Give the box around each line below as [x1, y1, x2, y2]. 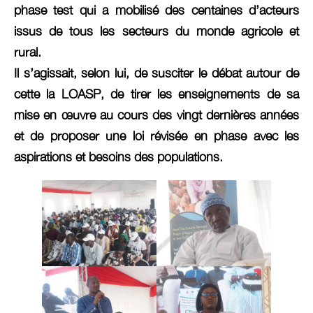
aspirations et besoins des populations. [14, 149, 223, 164]
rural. [14, 44, 41, 59]
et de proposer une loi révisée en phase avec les [14, 128, 299, 143]
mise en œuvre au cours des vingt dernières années [14, 107, 299, 122]
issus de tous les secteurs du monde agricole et [14, 23, 299, 38]
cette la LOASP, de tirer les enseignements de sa [14, 86, 299, 101]
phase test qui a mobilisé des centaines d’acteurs [14, 2, 299, 17]
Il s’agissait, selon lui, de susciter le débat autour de [14, 65, 299, 80]
